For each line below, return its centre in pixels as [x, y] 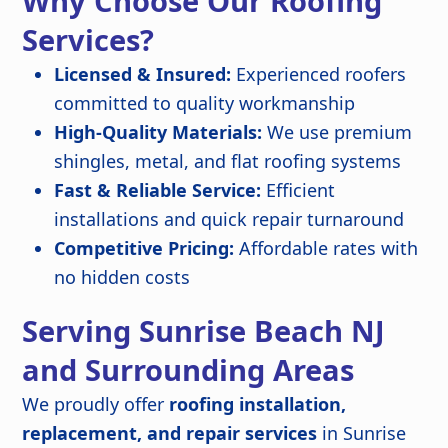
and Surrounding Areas [188, 370]
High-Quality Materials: [158, 132]
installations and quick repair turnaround [229, 219]
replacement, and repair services [170, 433]
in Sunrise [362, 433]
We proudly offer [96, 404]
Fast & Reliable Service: [158, 190]
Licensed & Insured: [143, 74]
